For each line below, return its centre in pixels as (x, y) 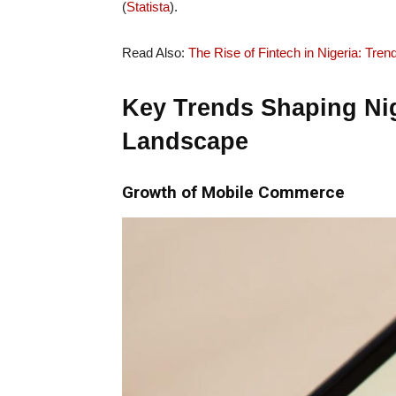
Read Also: (155, 53)
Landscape (185, 142)
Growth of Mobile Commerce (233, 193)
